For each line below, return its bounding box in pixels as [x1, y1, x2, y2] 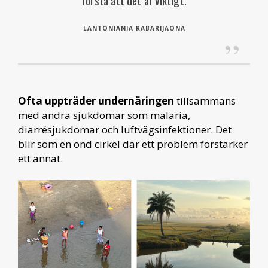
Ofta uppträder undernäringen [18, 94, 174, 108]
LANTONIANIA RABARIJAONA [83, 24, 185, 32]
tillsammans [174, 94, 236, 108]
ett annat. [18, 151, 63, 165]
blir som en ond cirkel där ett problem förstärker [18, 137, 248, 151]
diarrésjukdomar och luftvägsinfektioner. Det [18, 123, 232, 136]
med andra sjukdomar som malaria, [18, 108, 190, 122]
